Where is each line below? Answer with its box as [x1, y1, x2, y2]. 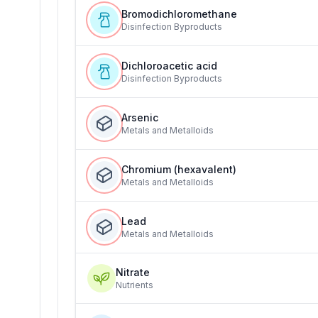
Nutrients [116, 280, 153, 290]
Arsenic [121, 111, 158, 124]
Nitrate [116, 266, 150, 278]
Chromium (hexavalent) [121, 163, 236, 175]
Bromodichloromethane [121, 8, 237, 20]
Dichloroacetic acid [121, 60, 217, 72]
